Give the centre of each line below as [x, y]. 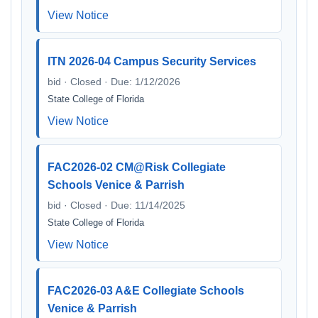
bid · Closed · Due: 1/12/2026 [114, 82]
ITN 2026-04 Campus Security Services [152, 61]
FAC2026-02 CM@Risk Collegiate [137, 167]
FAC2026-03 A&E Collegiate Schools [146, 291]
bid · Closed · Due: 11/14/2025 [116, 205]
